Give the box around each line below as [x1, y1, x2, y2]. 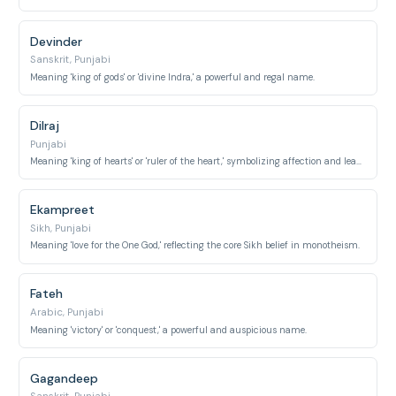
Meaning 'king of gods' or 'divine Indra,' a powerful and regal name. [30, 71, 316, 83]
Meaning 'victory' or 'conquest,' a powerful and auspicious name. [30, 324, 308, 336]
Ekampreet [30, 202, 95, 217]
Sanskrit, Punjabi [30, 53, 111, 67]
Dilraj [30, 117, 60, 133]
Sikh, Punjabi [30, 221, 92, 235]
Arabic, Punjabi [30, 306, 104, 319]
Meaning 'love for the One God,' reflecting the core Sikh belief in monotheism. [30, 240, 361, 252]
